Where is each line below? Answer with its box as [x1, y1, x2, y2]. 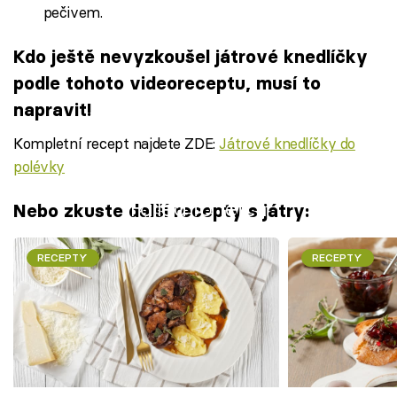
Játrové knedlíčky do [219, 133, 355, 152]
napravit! [13, 98, 91, 121]
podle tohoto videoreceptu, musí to [13, 72, 321, 95]
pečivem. [43, 2, 103, 21]
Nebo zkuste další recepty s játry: [13, 199, 309, 222]
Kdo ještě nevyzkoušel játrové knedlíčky [13, 45, 368, 68]
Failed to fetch [130, 195, 267, 222]
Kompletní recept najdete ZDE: [13, 133, 220, 152]
